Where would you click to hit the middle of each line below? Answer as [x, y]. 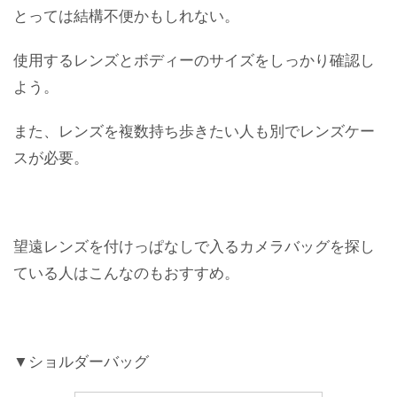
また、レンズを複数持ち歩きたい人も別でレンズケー [194, 129]
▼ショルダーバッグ [81, 360]
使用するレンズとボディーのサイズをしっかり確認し [194, 58]
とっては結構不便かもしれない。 [126, 14]
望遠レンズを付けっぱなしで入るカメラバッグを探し [194, 245]
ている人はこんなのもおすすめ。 [126, 271]
